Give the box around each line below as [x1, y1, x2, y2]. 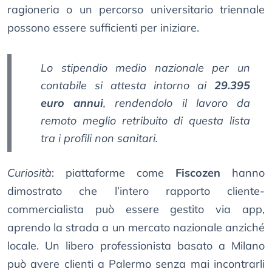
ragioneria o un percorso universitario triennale [7, 2, 265, 17]
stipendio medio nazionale [61, 61, 204, 75]
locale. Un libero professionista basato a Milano [7, 239, 265, 253]
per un [203, 61, 251, 75]
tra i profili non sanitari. [41, 131, 158, 146]
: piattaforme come [52, 166, 175, 180]
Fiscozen [175, 166, 220, 180]
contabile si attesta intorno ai [41, 78, 214, 93]
